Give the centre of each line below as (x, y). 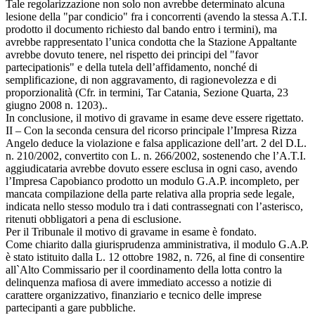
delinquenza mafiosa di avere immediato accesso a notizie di (139, 282)
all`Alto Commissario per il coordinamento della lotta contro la (144, 269)
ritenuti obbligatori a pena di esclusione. (94, 219)
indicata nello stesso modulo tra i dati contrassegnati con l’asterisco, (154, 206)
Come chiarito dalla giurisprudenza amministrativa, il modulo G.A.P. (157, 244)
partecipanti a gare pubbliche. (71, 307)
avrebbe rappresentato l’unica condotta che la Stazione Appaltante (151, 41)
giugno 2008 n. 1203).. (57, 105)
